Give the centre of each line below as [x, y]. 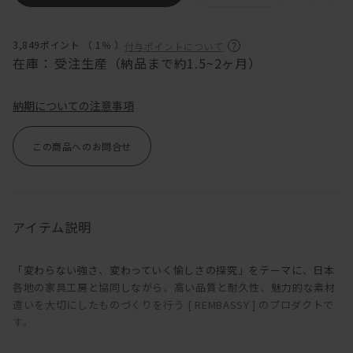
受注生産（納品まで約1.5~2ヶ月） [158, 63]
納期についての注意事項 [73, 106]
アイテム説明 [52, 227]
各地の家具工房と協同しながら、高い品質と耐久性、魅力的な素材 [174, 288]
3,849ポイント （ [54, 44]
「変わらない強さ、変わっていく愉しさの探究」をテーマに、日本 [174, 270]
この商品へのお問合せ [82, 147]
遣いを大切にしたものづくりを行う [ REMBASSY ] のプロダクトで [174, 305]
